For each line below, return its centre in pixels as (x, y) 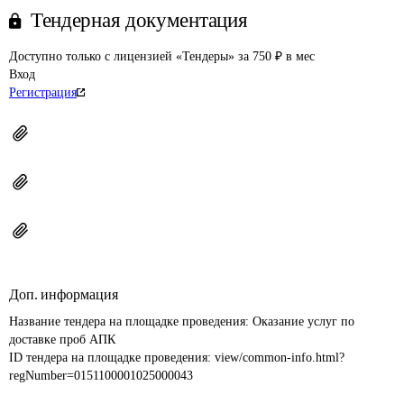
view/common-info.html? (280, 358)
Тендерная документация (139, 20)
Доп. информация (64, 294)
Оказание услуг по (305, 321)
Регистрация (43, 92)
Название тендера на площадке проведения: (131, 321)
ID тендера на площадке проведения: (112, 358)
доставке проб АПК (62, 340)
